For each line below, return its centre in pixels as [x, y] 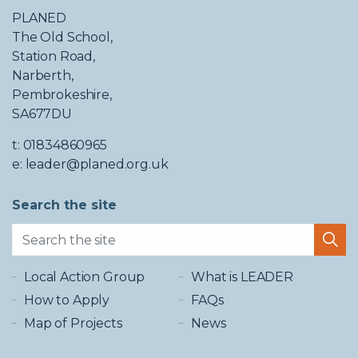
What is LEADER [242, 277]
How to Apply [67, 300]
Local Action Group [85, 277]
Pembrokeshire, [62, 95]
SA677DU [42, 114]
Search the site [64, 205]
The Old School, [62, 37]
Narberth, [43, 76]
